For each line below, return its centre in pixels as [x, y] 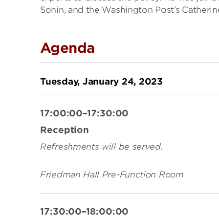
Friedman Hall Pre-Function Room [112, 174]
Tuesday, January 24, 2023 [101, 81]
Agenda [67, 48]
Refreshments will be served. [102, 146]
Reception [65, 130]
